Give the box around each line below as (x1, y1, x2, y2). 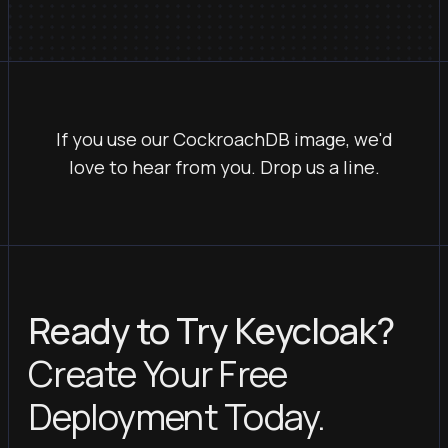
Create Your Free (28, 349, 288, 399)
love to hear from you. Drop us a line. (68, 155, 380, 180)
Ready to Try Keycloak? (28, 306, 395, 356)
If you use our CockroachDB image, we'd (55, 127, 393, 152)
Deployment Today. (28, 392, 326, 442)
